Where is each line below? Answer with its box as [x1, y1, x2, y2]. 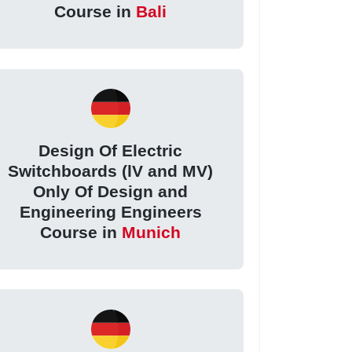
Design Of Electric [38, 141, 183, 160]
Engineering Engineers [19, 203, 202, 222]
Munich [122, 223, 181, 242]
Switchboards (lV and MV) [8, 162, 214, 181]
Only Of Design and [33, 182, 189, 201]
